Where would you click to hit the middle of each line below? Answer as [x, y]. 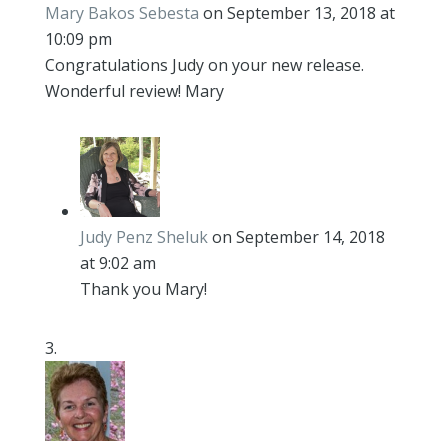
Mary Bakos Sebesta [121, 13]
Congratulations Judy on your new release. [204, 65]
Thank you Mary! [143, 289]
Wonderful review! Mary [134, 91]
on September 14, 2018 [298, 237]
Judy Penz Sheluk [143, 237]
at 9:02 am [117, 263]
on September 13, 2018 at [298, 13]
